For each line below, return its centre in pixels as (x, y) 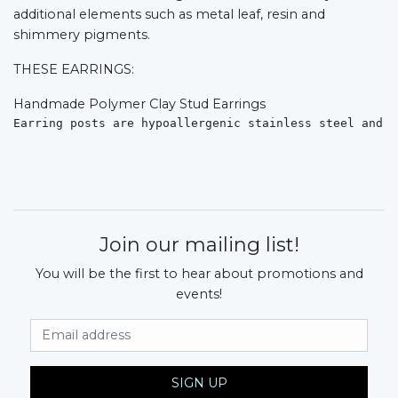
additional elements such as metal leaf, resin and (169, 14)
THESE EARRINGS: (74, 69)
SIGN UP (199, 382)
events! (199, 294)
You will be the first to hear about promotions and (199, 273)
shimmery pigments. (82, 34)
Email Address (248, 327)
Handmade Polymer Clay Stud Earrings (139, 103)
